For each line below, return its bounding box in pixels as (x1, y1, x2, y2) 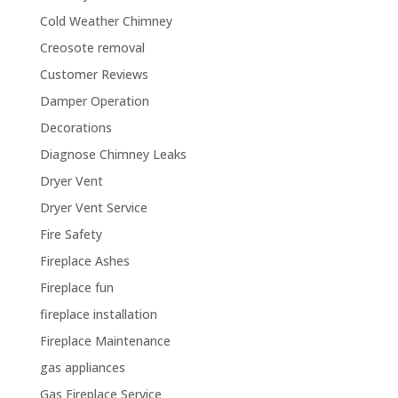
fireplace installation (39, 306, 157, 322)
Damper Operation (39, 92, 149, 109)
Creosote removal (39, 39, 145, 56)
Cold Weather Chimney (39, 12, 172, 29)
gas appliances (39, 359, 125, 376)
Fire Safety (39, 226, 102, 243)
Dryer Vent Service (39, 199, 147, 216)
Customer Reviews (39, 66, 148, 83)
